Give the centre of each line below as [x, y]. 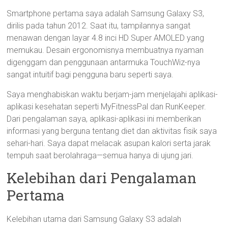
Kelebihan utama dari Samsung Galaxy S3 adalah [94, 219]
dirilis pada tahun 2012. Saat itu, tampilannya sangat [99, 26]
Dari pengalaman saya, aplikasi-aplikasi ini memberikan [104, 119]
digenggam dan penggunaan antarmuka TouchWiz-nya [104, 62]
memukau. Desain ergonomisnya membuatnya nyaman [105, 50]
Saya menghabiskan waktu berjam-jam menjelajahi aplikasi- [112, 94]
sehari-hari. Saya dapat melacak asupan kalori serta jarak [109, 143]
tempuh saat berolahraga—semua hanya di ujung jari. [100, 155]
